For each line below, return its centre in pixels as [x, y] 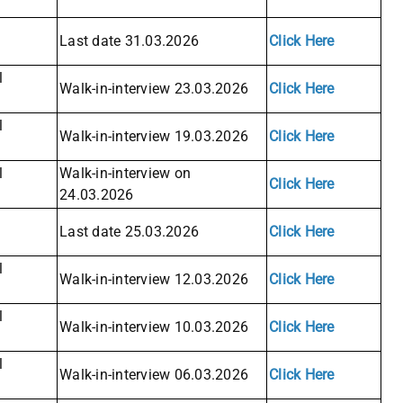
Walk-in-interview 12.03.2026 [154, 280]
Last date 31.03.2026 [129, 41]
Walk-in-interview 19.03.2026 [154, 137]
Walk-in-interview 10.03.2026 [154, 327]
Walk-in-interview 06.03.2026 [154, 375]
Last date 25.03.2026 [129, 232]
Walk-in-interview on [125, 174]
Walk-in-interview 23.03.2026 [154, 89]
